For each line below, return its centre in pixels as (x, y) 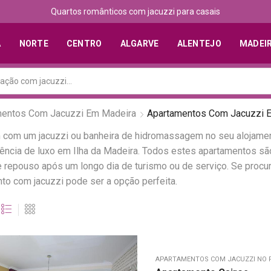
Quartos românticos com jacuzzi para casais (135, 11)
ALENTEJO (199, 43)
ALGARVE (139, 43)
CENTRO (84, 43)
